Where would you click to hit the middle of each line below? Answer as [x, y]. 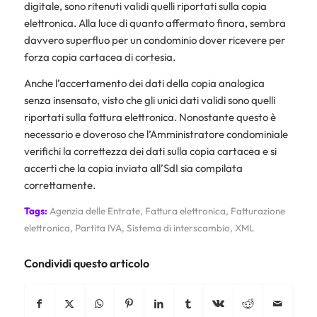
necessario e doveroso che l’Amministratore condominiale [156, 134]
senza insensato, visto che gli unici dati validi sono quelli [149, 100]
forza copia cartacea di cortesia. [99, 57]
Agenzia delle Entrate [94, 211]
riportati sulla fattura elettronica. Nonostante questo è [150, 117]
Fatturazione [258, 211]
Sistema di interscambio [178, 228]
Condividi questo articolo [86, 264]
